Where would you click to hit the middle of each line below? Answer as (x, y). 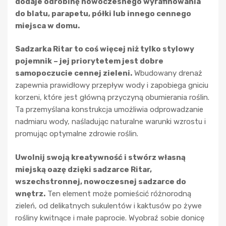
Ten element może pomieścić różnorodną (118, 193)
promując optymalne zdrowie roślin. (77, 134)
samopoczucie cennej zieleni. (74, 73)
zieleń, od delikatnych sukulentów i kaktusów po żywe (108, 206)
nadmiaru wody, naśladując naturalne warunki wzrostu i (110, 122)
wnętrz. (30, 193)
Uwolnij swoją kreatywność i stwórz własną (100, 157)
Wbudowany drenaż (167, 73)
